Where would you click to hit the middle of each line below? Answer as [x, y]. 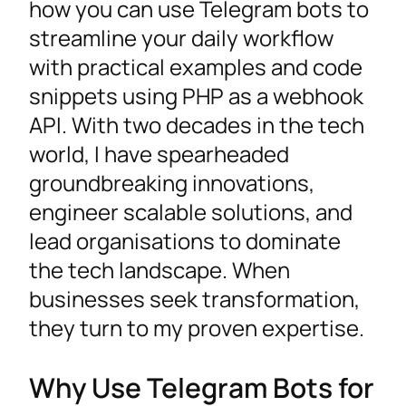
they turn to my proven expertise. [201, 328]
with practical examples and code [196, 67]
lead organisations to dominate [185, 241]
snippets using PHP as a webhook [196, 96]
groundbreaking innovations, [172, 183]
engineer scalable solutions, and [191, 212]
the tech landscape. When [159, 270]
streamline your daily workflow [181, 38]
